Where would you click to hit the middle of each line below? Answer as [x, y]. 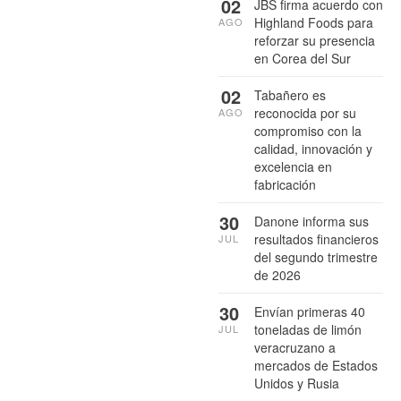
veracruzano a [295, 348]
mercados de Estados [316, 366]
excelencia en [293, 167]
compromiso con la [308, 131]
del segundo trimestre [316, 257]
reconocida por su [305, 113]
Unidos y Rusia [297, 384]
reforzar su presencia [315, 41]
